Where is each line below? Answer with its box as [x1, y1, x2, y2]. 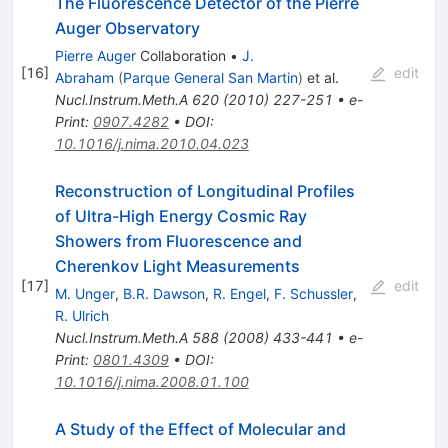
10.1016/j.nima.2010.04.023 [54, 134, 249, 152]
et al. [302, 68, 339, 86]
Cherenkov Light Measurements [54, 255, 300, 276]
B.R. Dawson [122, 284, 205, 302]
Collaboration [135, 46, 226, 64]
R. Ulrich [54, 306, 109, 324]
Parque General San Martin [122, 68, 298, 86]
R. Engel [212, 284, 266, 302]
